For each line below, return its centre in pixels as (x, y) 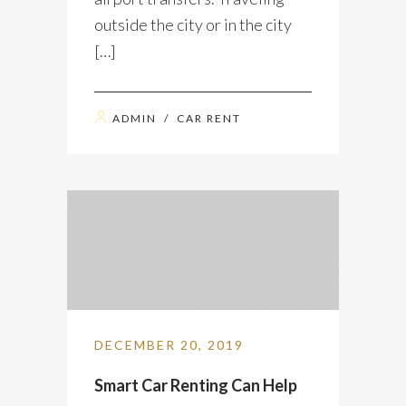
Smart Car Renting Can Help (196, 385)
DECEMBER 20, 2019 (169, 344)
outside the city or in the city (193, 24)
